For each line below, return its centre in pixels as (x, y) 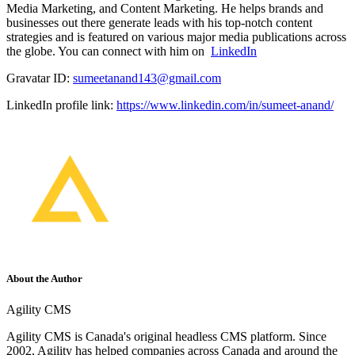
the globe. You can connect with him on (109, 51)
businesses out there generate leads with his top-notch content (159, 22)
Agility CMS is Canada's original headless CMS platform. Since (166, 337)
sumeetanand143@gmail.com (147, 78)
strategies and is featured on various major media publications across (176, 36)
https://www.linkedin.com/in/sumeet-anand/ (225, 105)
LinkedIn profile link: (61, 105)
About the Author (44, 279)
